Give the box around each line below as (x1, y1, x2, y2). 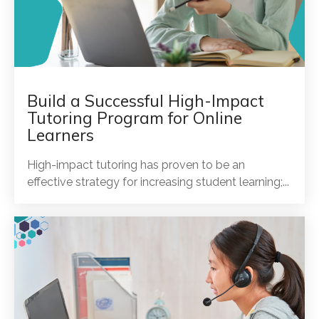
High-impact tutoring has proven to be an (27, 157, 245, 172)
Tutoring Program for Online (27, 107, 242, 128)
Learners (27, 124, 94, 145)
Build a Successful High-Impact (27, 90, 264, 111)
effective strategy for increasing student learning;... (27, 174, 289, 189)
